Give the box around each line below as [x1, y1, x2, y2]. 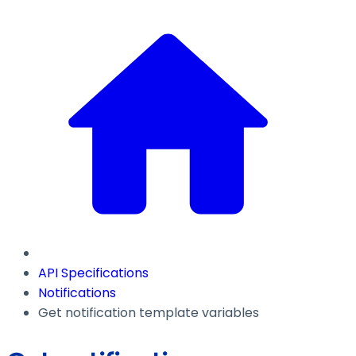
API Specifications [38, 264, 149, 283]
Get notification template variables [38, 304, 259, 323]
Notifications [38, 284, 116, 303]
